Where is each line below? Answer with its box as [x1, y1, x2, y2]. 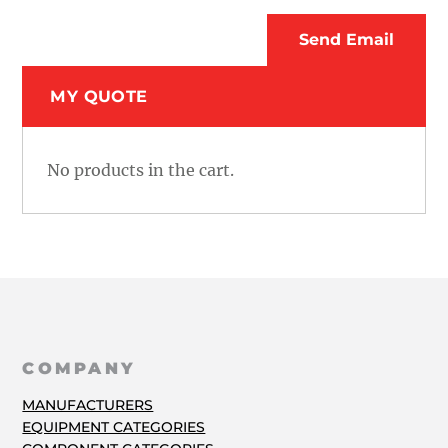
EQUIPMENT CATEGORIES [22, 418, 206, 437]
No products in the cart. [47, 159, 235, 180]
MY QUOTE [50, 85, 148, 106]
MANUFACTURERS [22, 396, 154, 415]
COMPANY [22, 357, 137, 378]
